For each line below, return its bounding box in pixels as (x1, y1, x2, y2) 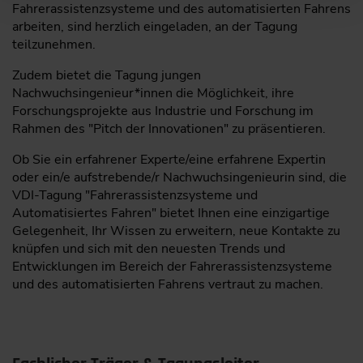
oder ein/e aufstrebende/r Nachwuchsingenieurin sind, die (12, 169, 347, 187)
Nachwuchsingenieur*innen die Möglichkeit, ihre (12, 84, 294, 103)
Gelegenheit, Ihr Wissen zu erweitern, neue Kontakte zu (12, 222, 340, 241)
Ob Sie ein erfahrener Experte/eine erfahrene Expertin (12, 151, 326, 169)
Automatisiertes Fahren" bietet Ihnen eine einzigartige (12, 204, 330, 223)
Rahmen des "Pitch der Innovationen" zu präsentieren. (12, 120, 326, 139)
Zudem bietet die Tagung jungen (12, 66, 201, 85)
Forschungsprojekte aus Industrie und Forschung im (12, 102, 314, 121)
